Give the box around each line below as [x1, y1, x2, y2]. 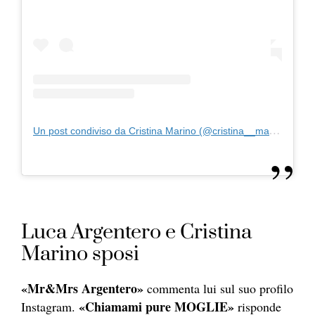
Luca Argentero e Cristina [21, 219, 252, 246]
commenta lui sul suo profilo [143, 280, 293, 297]
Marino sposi [21, 241, 139, 268]
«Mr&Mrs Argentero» [21, 279, 143, 298]
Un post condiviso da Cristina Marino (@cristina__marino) [33, 125, 269, 137]
